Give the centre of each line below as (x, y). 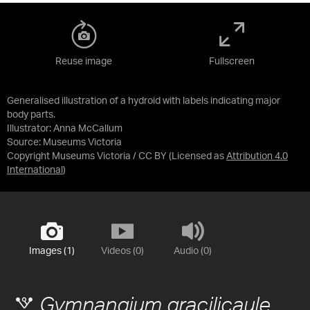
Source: (25, 142)
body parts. (31, 115)
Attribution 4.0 (257, 156)
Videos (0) (122, 251)
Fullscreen (232, 61)
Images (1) (52, 251)
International (35, 170)
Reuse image (84, 61)
